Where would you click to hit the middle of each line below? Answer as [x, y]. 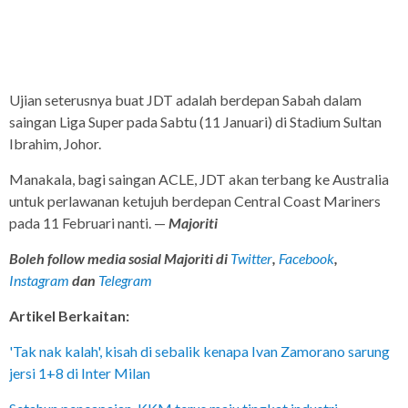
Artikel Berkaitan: [69, 316]
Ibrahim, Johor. [55, 143]
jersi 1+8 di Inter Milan [80, 373]
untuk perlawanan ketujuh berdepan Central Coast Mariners [195, 201]
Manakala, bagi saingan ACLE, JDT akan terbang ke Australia [199, 179]
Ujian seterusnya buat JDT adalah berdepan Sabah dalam [185, 100]
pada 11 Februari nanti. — [89, 223]
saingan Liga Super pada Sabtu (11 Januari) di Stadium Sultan [195, 122]
